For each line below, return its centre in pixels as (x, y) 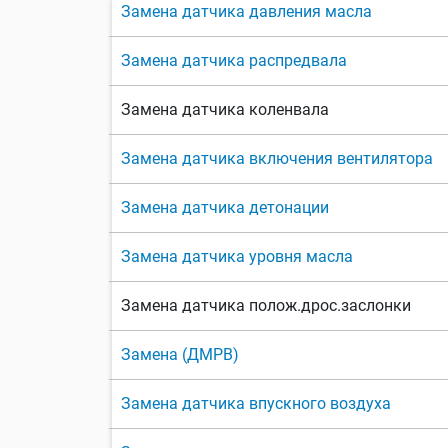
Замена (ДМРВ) (180, 355)
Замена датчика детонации (225, 208)
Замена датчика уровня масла (237, 257)
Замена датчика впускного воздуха (256, 404)
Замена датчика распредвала (234, 61)
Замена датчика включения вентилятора (277, 159)
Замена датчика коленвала (225, 110)
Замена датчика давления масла (246, 12)
